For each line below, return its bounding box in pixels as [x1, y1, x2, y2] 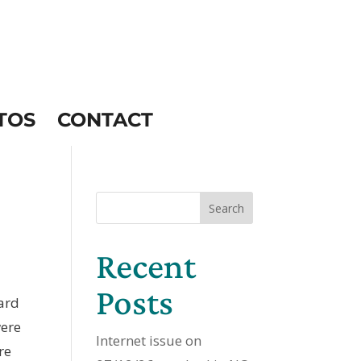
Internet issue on [96, 331, 202, 350]
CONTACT [56, 108, 153, 131]
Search [208, 200, 244, 216]
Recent [96, 246, 197, 286]
